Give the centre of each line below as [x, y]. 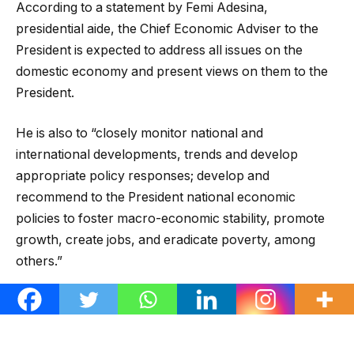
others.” [39, 262]
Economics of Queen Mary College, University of [160, 323]
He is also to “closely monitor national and [139, 134]
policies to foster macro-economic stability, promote [170, 219]
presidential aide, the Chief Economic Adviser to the [167, 28]
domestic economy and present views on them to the [172, 71]
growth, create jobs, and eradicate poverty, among [166, 240]
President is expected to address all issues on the [159, 50]
